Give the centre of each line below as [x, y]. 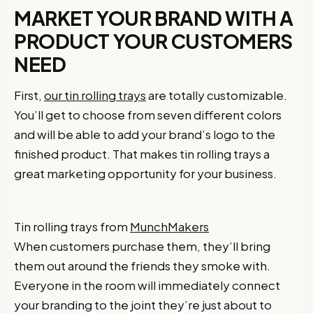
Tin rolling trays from [72, 226]
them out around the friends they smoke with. [142, 265]
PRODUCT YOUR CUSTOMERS [153, 41]
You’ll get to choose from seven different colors [148, 115]
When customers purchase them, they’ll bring [142, 246]
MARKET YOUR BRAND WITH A [154, 18]
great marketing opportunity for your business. [145, 173]
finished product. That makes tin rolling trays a [142, 154]
